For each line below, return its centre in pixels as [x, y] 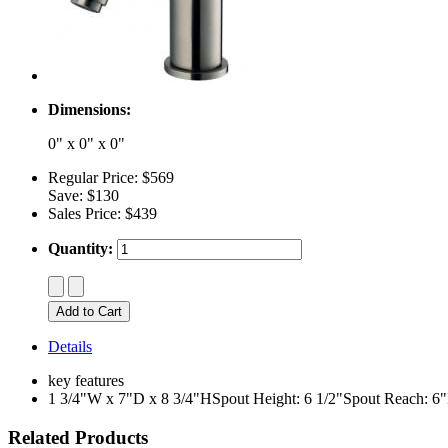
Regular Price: [93, 177]
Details [70, 346]
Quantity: [80, 248]
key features [86, 380]
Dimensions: [89, 109]
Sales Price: [84, 213]
